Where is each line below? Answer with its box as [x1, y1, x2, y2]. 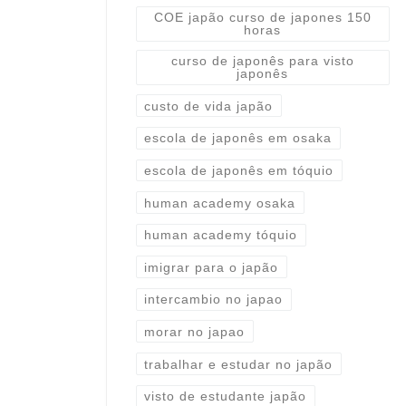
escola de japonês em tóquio [144, 162, 334, 178]
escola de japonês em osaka [144, 130, 333, 146]
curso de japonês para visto [170, 53, 354, 69]
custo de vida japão [144, 98, 274, 113]
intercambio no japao [144, 292, 284, 307]
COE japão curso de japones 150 [153, 10, 372, 25]
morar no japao [144, 324, 246, 339]
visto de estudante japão [144, 389, 307, 404]
